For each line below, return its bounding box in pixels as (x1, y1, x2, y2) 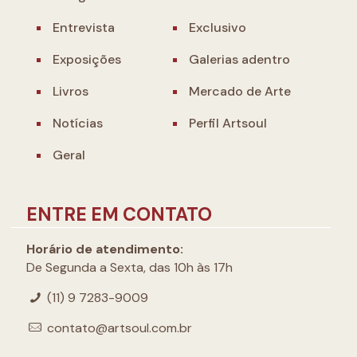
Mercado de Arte (189, 83, 291, 100)
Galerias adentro (189, 51, 290, 69)
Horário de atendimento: (26, 241, 183, 258)
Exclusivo (189, 19, 246, 37)
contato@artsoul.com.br (47, 320, 193, 337)
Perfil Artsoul (189, 115, 267, 132)
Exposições (53, 51, 121, 69)
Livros (53, 83, 88, 100)
